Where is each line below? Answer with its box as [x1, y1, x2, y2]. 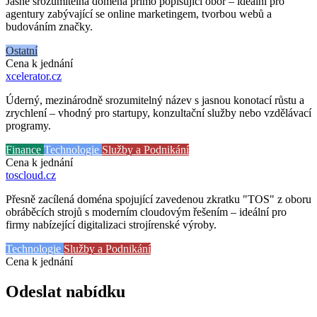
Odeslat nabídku [6, 282, 125, 301]
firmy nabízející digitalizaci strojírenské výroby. [6, 218, 217, 231]
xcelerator [6, 69, 49, 82]
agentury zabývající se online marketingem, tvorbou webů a [6, 7, 272, 20]
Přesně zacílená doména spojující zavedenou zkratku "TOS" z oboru [6, 192, 311, 205]
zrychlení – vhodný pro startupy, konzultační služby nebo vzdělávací [6, 106, 311, 119]
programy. [6, 119, 51, 132]
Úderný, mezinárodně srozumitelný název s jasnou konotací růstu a [6, 93, 304, 106]
